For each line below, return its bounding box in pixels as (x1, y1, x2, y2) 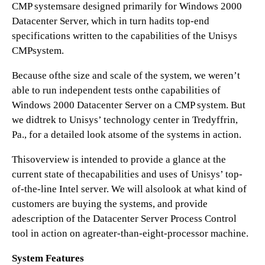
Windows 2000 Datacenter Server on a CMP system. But (12, 99, 245, 111)
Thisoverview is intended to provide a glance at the (12, 154, 226, 165)
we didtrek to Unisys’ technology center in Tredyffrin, (12, 114, 238, 125)
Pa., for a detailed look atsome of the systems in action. (12, 129, 241, 140)
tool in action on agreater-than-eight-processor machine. (12, 228, 248, 239)
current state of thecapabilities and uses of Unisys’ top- (12, 169, 243, 180)
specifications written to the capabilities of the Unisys (12, 30, 237, 41)
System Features (12, 253, 84, 264)
